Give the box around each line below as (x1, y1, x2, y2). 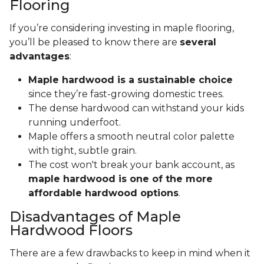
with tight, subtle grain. (28, 145, 139, 157)
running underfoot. (28, 117, 123, 128)
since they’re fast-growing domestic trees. (28, 88, 226, 100)
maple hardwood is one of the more (28, 173, 213, 185)
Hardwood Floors (9, 222, 133, 239)
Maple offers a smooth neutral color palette (28, 131, 235, 143)
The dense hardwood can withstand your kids (28, 103, 244, 114)
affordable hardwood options (28, 187, 179, 199)
